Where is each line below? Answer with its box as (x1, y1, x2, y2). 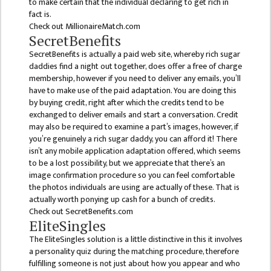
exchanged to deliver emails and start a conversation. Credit (28, 108, 238, 122)
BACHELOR (9, 67, 53, 83)
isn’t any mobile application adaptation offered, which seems (28, 144, 241, 158)
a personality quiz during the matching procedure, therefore (28, 244, 239, 259)
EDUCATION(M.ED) (9, 181, 85, 198)
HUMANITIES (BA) (9, 135, 80, 152)
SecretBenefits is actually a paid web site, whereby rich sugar (28, 47, 240, 62)
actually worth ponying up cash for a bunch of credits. (28, 192, 215, 207)
